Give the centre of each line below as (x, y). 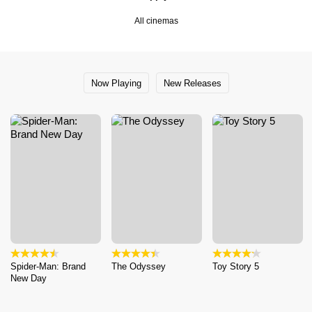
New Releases (192, 83)
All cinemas (156, 21)
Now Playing (116, 83)
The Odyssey (139, 266)
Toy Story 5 (236, 266)
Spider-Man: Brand (48, 266)
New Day (29, 278)
